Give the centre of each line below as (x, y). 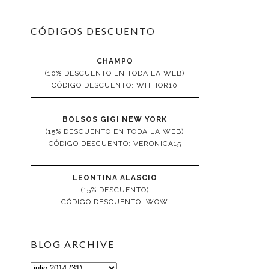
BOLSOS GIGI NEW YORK (115, 119)
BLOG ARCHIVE (72, 244)
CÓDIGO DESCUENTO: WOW (115, 202)
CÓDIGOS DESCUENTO (93, 31)
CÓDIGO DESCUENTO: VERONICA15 (115, 144)
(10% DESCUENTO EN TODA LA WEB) (115, 73)
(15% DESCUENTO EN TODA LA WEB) (115, 131)
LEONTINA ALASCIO (115, 178)
